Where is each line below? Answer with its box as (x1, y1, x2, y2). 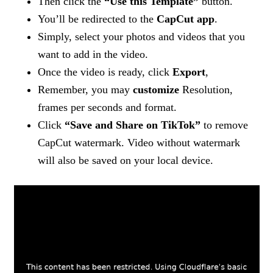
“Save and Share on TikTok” (65, 119, 201, 131)
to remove (200, 119, 249, 131)
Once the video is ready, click (38, 66, 173, 78)
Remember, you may (38, 83, 133, 96)
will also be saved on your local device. (38, 154, 214, 166)
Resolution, (179, 83, 233, 96)
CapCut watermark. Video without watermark (38, 136, 241, 149)
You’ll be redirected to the (38, 13, 157, 25)
